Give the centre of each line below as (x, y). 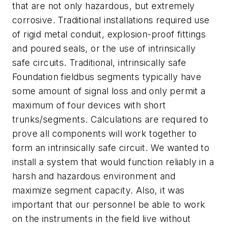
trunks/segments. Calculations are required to (110, 120)
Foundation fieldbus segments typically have (107, 77)
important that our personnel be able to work (109, 205)
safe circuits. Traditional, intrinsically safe (99, 63)
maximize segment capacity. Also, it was (99, 191)
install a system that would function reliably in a (113, 162)
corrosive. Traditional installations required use (111, 20)
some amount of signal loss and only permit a (109, 91)
